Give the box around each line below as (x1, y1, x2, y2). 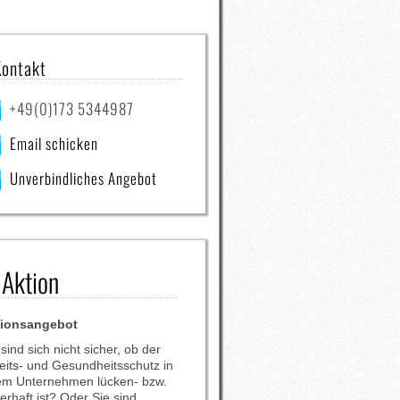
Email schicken (10, 132, 99, 154)
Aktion (2, 262, 60, 302)
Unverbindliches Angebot (10, 167, 158, 189)
